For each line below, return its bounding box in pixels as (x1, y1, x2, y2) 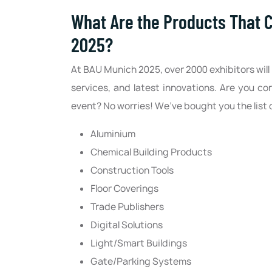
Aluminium (90, 127, 135, 141)
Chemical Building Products (90, 146, 212, 159)
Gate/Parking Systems (90, 255, 191, 268)
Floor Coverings (90, 182, 158, 195)
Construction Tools (90, 164, 174, 177)
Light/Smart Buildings (90, 237, 187, 250)
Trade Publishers (90, 200, 164, 214)
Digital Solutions (90, 219, 163, 232)
